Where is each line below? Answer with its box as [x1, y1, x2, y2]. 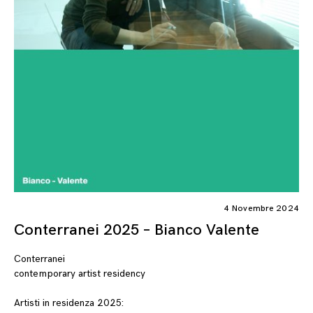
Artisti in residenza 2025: [14, 296, 124, 309]
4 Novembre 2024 [224, 203, 299, 214]
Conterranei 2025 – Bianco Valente [14, 220, 259, 240]
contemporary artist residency [14, 267, 145, 279]
